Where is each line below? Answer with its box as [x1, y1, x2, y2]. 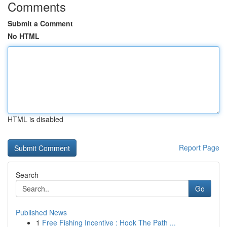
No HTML [8, 31, 40, 41]
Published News [16, 207, 67, 217]
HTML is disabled [8, 114, 63, 124]
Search [16, 170, 39, 180]
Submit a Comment [8, 18, 73, 28]
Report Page [179, 142, 219, 153]
